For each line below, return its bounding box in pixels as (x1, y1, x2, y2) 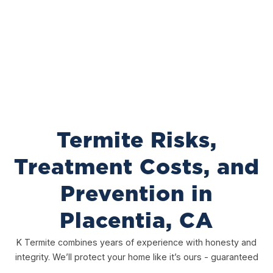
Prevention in (60, 183, 213, 205)
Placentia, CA (60, 210, 213, 232)
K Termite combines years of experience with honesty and (16, 236, 257, 247)
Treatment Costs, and (13, 157, 260, 179)
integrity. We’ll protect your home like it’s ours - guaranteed (15, 251, 258, 262)
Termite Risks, (56, 130, 217, 152)
